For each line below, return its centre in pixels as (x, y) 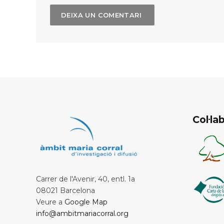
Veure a (50, 202)
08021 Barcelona (65, 191)
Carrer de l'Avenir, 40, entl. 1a (85, 179)
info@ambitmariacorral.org (82, 214)
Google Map (86, 202)
